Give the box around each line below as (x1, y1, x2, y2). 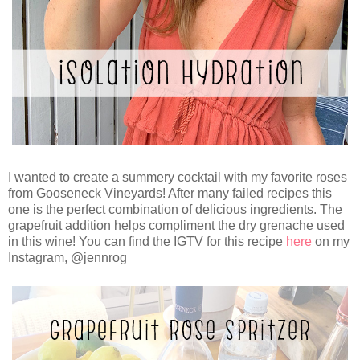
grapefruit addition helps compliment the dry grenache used (8, 218, 345, 232)
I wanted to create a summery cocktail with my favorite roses (8, 170, 347, 184)
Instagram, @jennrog (8, 250, 127, 264)
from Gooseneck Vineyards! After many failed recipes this (8, 186, 332, 200)
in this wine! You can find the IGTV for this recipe (8, 234, 286, 248)
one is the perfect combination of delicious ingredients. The (8, 202, 342, 216)
